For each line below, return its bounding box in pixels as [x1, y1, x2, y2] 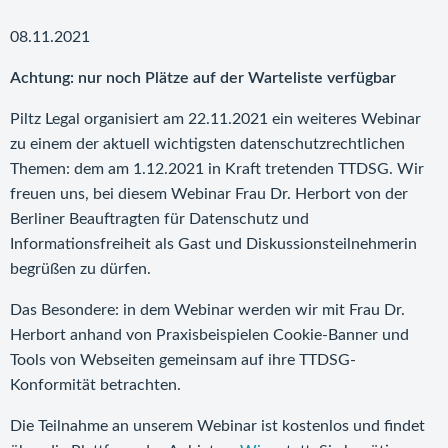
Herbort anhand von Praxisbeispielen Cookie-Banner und [10, 327, 409, 343]
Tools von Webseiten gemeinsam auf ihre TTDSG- [10, 352, 356, 368]
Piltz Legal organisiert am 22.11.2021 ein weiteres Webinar [10, 111, 421, 127]
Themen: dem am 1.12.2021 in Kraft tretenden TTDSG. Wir [10, 161, 424, 177]
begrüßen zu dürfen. [10, 261, 151, 277]
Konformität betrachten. [10, 377, 181, 393]
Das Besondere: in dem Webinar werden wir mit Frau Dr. [10, 302, 405, 318]
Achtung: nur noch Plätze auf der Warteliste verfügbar [10, 70, 396, 86]
